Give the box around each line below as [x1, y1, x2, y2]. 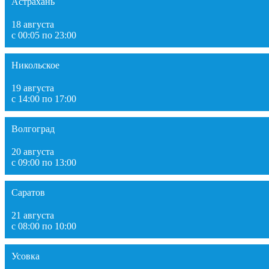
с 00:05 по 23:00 [11, 29, 76, 40]
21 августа [11, 210, 54, 220]
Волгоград [11, 123, 55, 134]
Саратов [11, 187, 45, 198]
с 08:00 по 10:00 [11, 220, 76, 231]
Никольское [11, 59, 59, 70]
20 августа [11, 146, 54, 157]
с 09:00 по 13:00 [11, 157, 76, 168]
